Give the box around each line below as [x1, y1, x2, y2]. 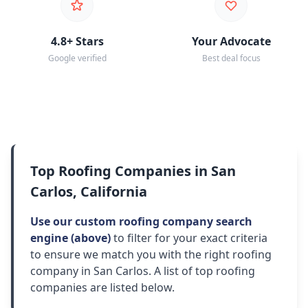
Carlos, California [30, 182, 147, 201]
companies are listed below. [30, 280, 175, 296]
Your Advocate [191, 34, 271, 49]
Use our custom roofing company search [30, 214, 252, 230]
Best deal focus [201, 52, 261, 65]
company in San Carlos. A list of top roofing [30, 263, 255, 279]
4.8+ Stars [50, 34, 104, 49]
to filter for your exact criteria [111, 230, 267, 246]
